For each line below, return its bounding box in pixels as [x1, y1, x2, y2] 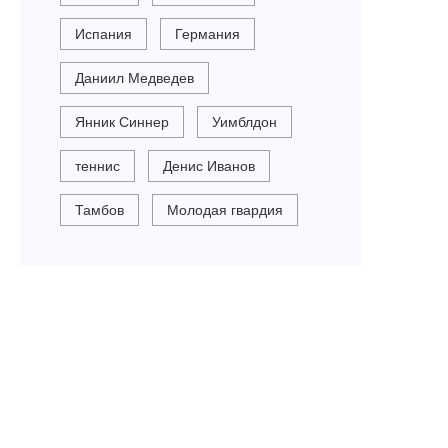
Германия [175, 25, 241, 44]
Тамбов [75, 201, 125, 220]
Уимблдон [212, 113, 278, 132]
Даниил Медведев [75, 69, 195, 88]
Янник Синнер [75, 113, 170, 132]
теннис [75, 157, 121, 176]
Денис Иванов [163, 157, 256, 176]
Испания [75, 25, 133, 44]
